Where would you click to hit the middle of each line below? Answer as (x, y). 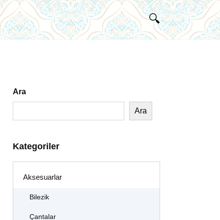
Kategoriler (36, 146)
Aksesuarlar (42, 177)
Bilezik (39, 197)
